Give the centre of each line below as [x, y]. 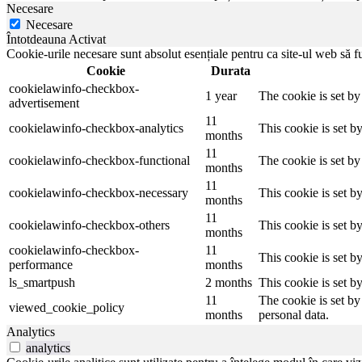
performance [41, 265]
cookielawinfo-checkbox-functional [99, 161]
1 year [221, 96]
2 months [229, 283]
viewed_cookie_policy [67, 308]
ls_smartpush [42, 283]
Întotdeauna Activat [56, 40]
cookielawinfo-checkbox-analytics [96, 128]
